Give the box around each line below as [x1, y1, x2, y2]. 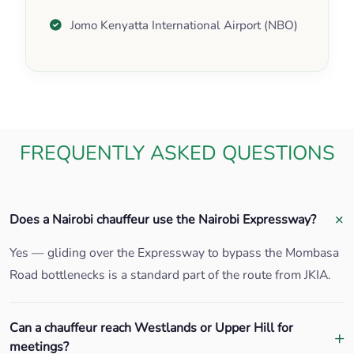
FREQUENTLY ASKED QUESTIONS [19, 139, 335, 168]
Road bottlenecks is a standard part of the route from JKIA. [9, 266, 331, 284]
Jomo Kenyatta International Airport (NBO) [70, 17, 298, 34]
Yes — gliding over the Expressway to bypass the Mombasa [9, 244, 339, 262]
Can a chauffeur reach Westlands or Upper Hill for [9, 319, 293, 337]
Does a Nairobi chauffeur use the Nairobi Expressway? [9, 210, 316, 228]
